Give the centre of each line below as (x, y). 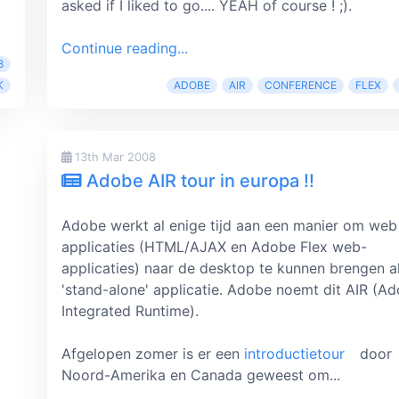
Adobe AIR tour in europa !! (198, 181)
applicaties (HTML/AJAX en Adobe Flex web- (214, 247)
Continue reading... (125, 48)
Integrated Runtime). (130, 311)
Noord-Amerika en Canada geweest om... (201, 375)
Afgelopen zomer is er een (153, 354)
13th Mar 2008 (114, 157)
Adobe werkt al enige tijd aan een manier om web (229, 225)
